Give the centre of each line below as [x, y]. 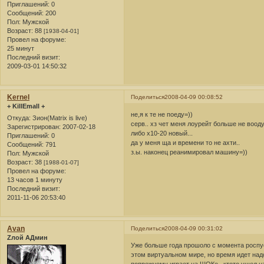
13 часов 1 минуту [35, 179]
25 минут [21, 49]
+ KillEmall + [26, 106]
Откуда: [19, 118]
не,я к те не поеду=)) [162, 114]
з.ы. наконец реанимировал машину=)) [189, 152]
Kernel [18, 98]
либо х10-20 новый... [162, 133]
